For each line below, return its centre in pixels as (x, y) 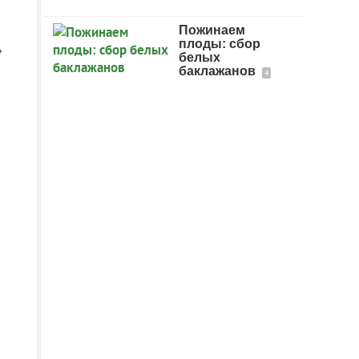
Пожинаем (212, 30)
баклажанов (219, 71)
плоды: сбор (220, 44)
